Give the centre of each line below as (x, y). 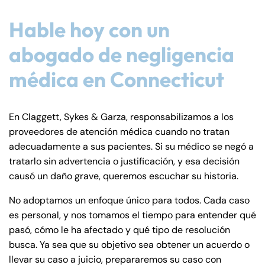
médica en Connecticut (117, 80)
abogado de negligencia (122, 55)
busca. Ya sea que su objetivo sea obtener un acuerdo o (129, 245)
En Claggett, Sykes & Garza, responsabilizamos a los (121, 117)
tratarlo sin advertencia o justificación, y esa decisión (124, 161)
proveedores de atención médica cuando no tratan (119, 132)
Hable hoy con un (89, 30)
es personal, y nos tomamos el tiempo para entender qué (132, 215)
